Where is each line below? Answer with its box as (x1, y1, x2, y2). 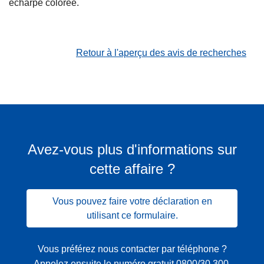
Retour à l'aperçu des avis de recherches (76, 48, 246, 58)
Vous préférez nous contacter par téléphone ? (37, 244, 227, 255)
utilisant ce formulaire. (86, 210, 178, 220)
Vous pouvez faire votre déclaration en (52, 196, 212, 206)
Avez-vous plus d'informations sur (27, 141, 237, 158)
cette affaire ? (89, 161, 175, 177)
